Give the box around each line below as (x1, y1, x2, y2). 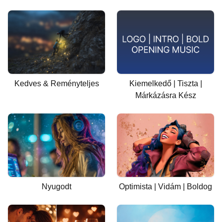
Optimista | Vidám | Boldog (119, 182, 212, 191)
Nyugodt (42, 182, 71, 191)
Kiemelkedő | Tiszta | (129, 79, 202, 88)
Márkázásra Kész (135, 91, 196, 100)
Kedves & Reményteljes (14, 79, 99, 88)
